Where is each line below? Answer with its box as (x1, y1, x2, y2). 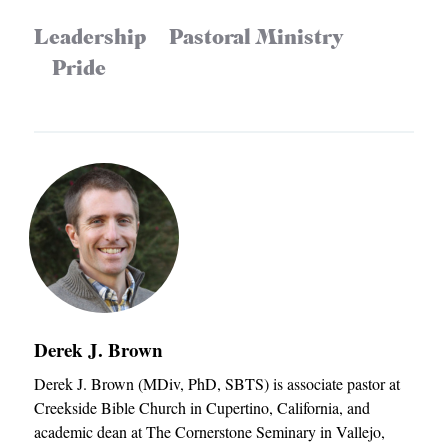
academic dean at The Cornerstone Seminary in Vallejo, (34, 421, 386, 443)
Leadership (34, 28, 147, 50)
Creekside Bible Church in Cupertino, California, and (34, 397, 371, 419)
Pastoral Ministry (169, 28, 345, 50)
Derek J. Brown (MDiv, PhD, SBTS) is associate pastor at (34, 373, 401, 395)
